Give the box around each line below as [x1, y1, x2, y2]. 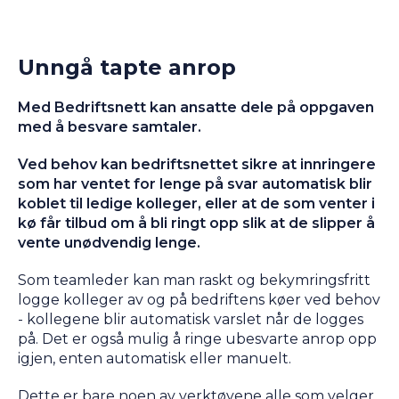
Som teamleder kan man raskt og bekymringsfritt [18, 271, 370, 289]
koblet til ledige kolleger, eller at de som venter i [18, 194, 375, 212]
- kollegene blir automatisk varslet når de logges [18, 310, 363, 328]
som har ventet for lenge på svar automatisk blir [18, 175, 372, 192]
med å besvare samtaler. [18, 118, 201, 135]
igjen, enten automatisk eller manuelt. [18, 349, 291, 367]
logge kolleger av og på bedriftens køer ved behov [18, 290, 380, 308]
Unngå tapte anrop [18, 53, 236, 80]
